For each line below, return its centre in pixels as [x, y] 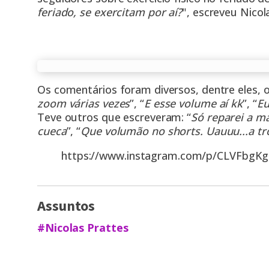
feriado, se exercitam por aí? [110, 12]
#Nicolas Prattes [83, 228]
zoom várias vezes [84, 104]
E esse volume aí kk [193, 104]
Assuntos [66, 207]
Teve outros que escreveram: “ [114, 117]
